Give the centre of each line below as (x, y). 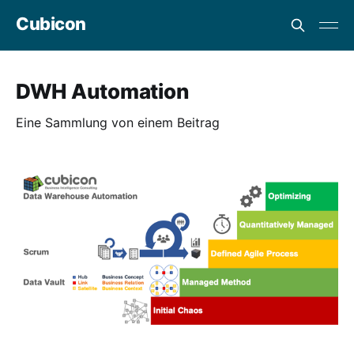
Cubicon (51, 23)
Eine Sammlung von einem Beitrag (118, 122)
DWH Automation (102, 91)
